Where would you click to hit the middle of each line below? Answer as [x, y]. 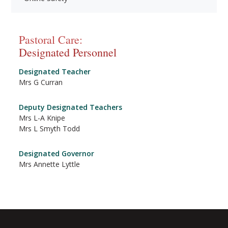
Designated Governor [57, 153]
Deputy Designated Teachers [71, 107]
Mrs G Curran [41, 82]
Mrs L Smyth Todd [50, 129]
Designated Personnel [68, 52]
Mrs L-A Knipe [42, 118]
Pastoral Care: [51, 39]
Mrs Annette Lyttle [50, 164]
